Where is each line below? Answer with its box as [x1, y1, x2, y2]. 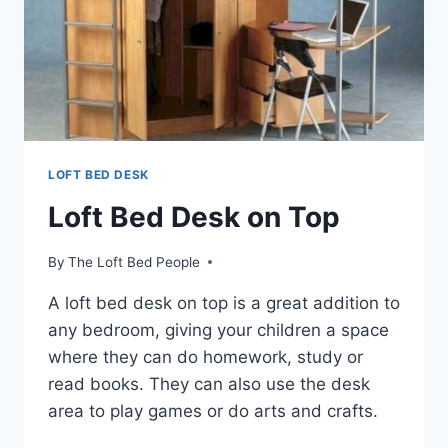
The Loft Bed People [68, 253, 201, 270]
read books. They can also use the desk [48, 373, 370, 394]
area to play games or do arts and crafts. [48, 400, 378, 421]
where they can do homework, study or [48, 346, 363, 367]
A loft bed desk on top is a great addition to [48, 292, 400, 313]
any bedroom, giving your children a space [48, 319, 389, 340]
